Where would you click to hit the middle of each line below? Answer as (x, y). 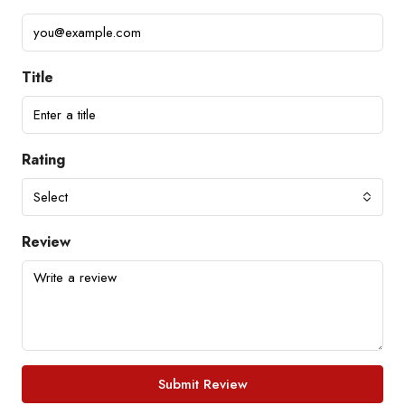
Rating (43, 159)
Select (51, 197)
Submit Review (202, 384)
